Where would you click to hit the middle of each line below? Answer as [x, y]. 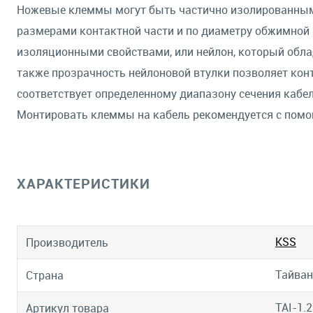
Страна [45, 276]
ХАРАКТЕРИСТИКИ [83, 183]
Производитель [67, 243]
